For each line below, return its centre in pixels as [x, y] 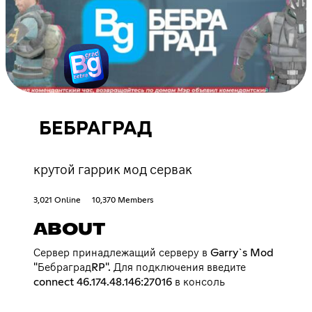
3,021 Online [57, 200]
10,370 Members [123, 200]
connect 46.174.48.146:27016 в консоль [129, 282]
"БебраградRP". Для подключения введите [140, 267]
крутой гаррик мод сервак [113, 169]
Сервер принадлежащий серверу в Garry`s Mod [154, 252]
